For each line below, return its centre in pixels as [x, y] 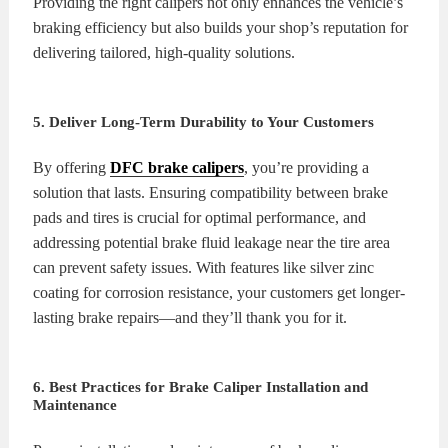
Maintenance [75, 405]
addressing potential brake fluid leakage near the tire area [212, 242]
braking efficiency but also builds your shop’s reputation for [221, 27]
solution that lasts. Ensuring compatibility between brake [211, 192]
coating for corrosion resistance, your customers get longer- [219, 292]
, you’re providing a [307, 167]
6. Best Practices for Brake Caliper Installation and [201, 387]
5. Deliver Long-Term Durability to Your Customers [204, 122]
